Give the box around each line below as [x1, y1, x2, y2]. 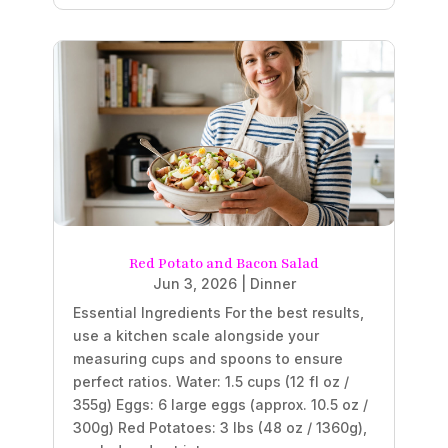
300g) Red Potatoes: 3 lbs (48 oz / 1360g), [72, 419, 367, 437]
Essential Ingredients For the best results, [72, 304, 364, 322]
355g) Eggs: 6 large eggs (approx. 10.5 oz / [72, 396, 368, 414]
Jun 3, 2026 [152, 275, 237, 293]
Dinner [249, 275, 296, 293]
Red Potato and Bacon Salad [129, 254, 319, 274]
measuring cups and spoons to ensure [72, 350, 343, 368]
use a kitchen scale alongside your [72, 327, 319, 345]
